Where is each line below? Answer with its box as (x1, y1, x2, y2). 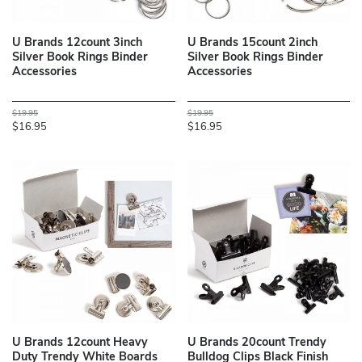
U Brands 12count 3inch (12, 37, 142, 50)
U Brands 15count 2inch (187, 37, 318, 50)
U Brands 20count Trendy (187, 337, 326, 350)
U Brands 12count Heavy (12, 337, 148, 350)
